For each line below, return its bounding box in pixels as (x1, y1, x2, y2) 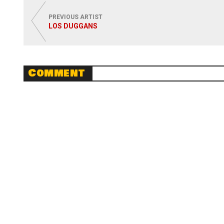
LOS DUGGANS (48, 22, 97, 30)
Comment (28, 65, 85, 81)
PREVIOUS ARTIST (48, 13, 102, 20)
